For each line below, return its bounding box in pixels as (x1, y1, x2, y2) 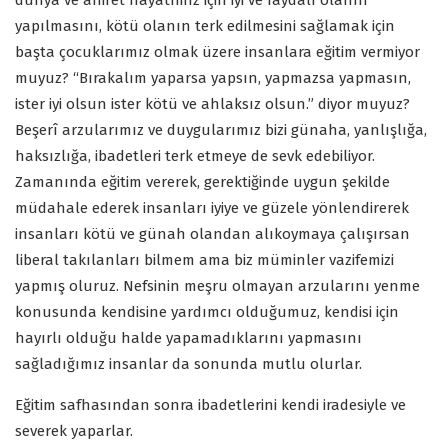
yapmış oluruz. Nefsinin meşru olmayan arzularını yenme (15, 277, 420, 296)
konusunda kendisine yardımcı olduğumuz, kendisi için (15, 303, 399, 322)
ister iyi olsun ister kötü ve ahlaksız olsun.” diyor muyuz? (15, 95, 410, 114)
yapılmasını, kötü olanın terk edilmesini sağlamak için (15, 17, 395, 36)
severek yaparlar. (15, 422, 133, 441)
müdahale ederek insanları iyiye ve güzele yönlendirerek (15, 199, 409, 218)
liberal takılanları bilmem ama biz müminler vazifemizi (15, 251, 394, 270)
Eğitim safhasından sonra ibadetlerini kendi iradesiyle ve (15, 396, 406, 415)
